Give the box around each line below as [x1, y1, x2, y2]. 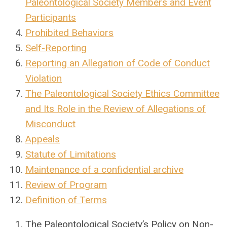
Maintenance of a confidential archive [25, 164, 183, 175]
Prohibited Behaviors [25, 27, 113, 39]
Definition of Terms [25, 194, 107, 206]
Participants [25, 12, 76, 23]
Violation [25, 72, 62, 84]
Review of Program [25, 179, 107, 191]
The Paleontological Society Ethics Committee [25, 88, 219, 99]
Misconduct [25, 118, 75, 130]
